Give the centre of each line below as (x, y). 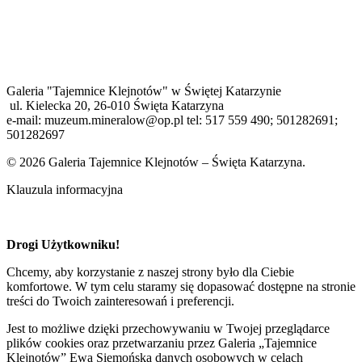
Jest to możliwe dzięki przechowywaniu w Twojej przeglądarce (168, 329)
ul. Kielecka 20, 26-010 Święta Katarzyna (115, 106)
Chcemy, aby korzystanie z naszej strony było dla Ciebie (150, 272)
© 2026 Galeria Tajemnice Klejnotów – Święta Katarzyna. (156, 162)
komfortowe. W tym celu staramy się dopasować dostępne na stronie (181, 287)
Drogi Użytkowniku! (63, 245)
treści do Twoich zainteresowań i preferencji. (120, 301)
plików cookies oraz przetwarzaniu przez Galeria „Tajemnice (162, 343)
